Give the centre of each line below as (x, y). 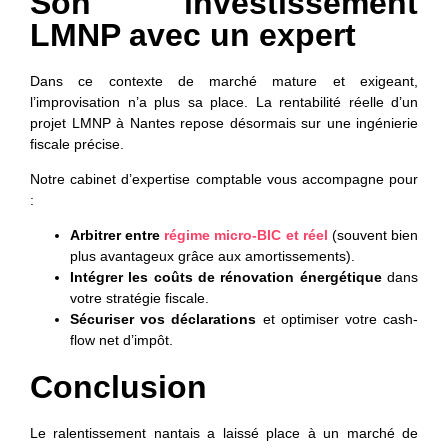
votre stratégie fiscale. (139, 298)
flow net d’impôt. (121, 340)
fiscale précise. (77, 143)
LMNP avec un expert (193, 34)
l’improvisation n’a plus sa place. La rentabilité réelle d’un (224, 101)
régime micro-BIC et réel (246, 235)
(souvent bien (373, 235)
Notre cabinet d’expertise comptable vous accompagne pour (224, 178)
